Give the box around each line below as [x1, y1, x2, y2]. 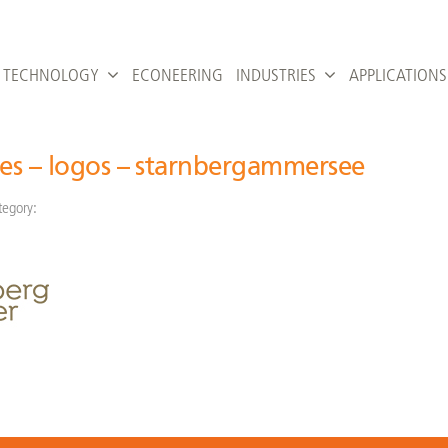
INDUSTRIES [236, 65, 316, 86]
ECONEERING [132, 65, 223, 86]
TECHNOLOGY [3, 65, 99, 86]
